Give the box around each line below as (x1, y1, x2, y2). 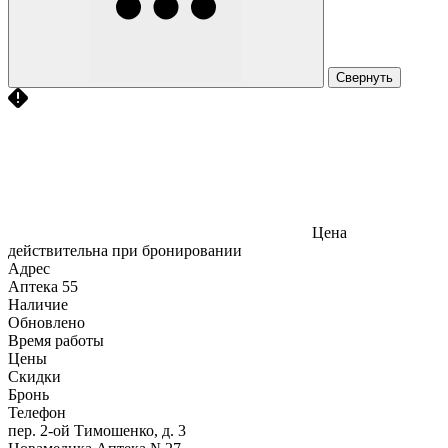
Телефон (8, 403, 66, 421)
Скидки (8, 367, 61, 385)
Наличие (8, 295, 68, 313)
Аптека (8, 277, 58, 295)
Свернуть (336, 69, 393, 85)
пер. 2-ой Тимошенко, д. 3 (8, 421, 186, 439)
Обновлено (8, 313, 85, 331)
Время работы (8, 331, 104, 349)
